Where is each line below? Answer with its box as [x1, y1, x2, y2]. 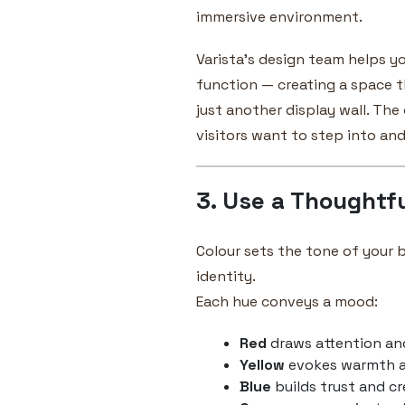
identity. [196, 266, 256, 286]
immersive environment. [196, 6, 363, 26]
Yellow [240, 354, 285, 374]
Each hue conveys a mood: [196, 291, 378, 311]
